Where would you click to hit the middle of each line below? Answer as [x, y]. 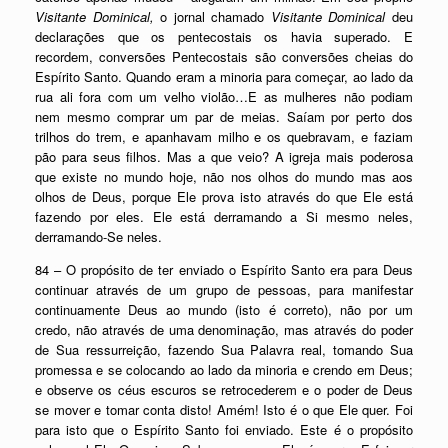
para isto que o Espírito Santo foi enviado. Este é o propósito [224, 429]
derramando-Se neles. [98, 236]
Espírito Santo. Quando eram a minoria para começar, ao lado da [224, 76]
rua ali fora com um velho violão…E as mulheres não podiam [224, 96]
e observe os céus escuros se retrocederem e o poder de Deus [224, 389]
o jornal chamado [212, 16]
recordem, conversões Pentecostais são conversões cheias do [224, 56]
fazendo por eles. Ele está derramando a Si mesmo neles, [224, 216]
